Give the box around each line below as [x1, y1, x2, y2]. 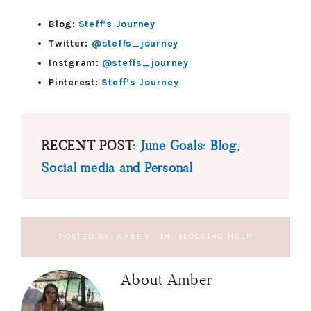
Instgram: [49, 57, 99, 69]
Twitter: [49, 37, 92, 49]
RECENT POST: [42, 137, 136, 153]
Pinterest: [49, 76, 102, 88]
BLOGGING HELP [176, 232, 253, 241]
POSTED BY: [58, 232, 117, 241]
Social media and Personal [42, 159, 193, 176]
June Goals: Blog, [140, 137, 239, 153]
